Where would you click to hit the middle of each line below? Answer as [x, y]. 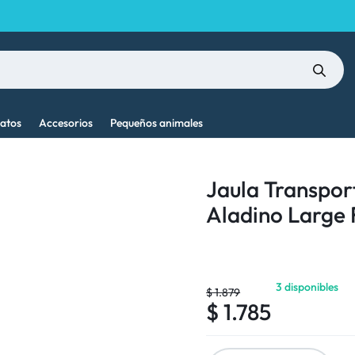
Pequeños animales [157, 123]
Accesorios [66, 123]
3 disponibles [307, 287]
